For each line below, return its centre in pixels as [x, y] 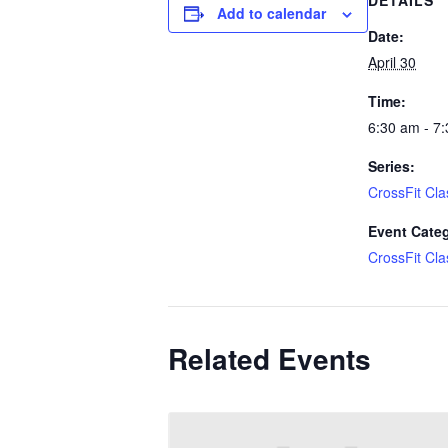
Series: [391, 166]
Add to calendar [271, 13]
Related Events [269, 358]
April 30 [392, 62]
